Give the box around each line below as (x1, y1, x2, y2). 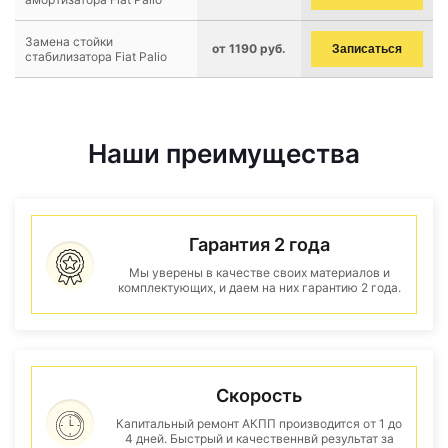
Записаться (332, 42, 402, 56)
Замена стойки (25, 34, 113, 49)
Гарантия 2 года (188, 234, 330, 255)
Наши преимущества (88, 138, 360, 169)
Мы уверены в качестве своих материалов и (128, 265, 390, 280)
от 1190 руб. (212, 41, 286, 56)
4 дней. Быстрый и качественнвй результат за (124, 431, 394, 446)
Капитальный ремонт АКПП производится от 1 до (116, 416, 402, 431)
